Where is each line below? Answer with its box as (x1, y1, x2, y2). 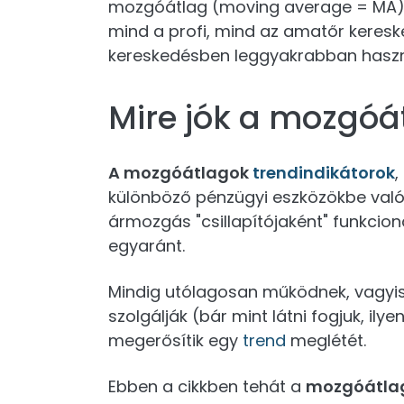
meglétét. (286, 329, 366, 352)
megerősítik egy (108, 329, 243, 352)
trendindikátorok (252, 161, 395, 184)
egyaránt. (108, 234, 185, 257)
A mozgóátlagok (108, 161, 252, 184)
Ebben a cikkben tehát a (108, 375, 306, 398)
